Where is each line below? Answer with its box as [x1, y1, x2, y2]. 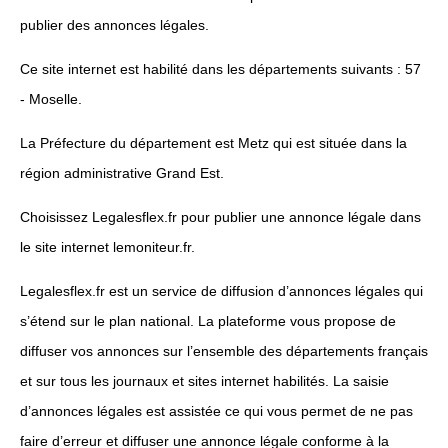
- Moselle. [20, 91, 82, 108]
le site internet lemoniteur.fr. [20, 239, 195, 256]
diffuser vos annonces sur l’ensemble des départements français [20, 343, 428, 360]
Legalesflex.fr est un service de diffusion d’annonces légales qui [20, 283, 423, 300]
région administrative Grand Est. [20, 165, 224, 182]
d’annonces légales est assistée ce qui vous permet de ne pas [20, 403, 413, 420]
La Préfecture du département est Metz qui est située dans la [20, 135, 407, 152]
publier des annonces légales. [20, 17, 209, 34]
